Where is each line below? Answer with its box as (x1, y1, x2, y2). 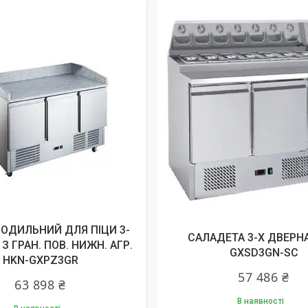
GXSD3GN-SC (229, 246, 298, 259)
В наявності (236, 296, 284, 306)
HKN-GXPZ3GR (2, 254, 78, 267)
